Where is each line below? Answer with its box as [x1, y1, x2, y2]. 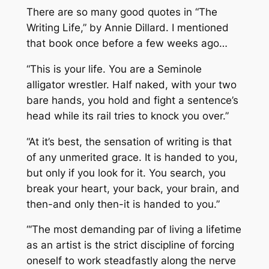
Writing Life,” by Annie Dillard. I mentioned [26, 21, 229, 34]
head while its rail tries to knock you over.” [26, 109, 229, 122]
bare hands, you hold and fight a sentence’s [26, 94, 238, 106]
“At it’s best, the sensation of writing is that [26, 135, 232, 148]
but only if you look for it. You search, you [26, 166, 226, 179]
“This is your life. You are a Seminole [26, 62, 202, 75]
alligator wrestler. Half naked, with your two [26, 78, 237, 91]
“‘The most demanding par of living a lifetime [26, 223, 241, 236]
